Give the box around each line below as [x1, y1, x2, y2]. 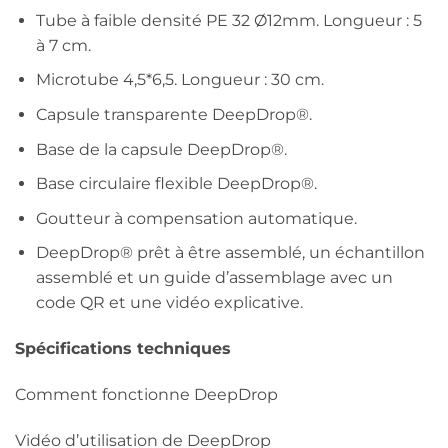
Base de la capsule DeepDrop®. [35, 139, 287, 159]
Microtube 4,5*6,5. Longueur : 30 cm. [35, 70, 324, 90]
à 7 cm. [35, 35, 91, 55]
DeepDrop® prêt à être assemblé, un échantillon [35, 243, 425, 263]
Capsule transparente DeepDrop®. [35, 105, 312, 125]
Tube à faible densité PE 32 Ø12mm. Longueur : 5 [35, 10, 422, 30]
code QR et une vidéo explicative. [35, 293, 303, 313]
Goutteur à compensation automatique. [35, 208, 357, 228]
